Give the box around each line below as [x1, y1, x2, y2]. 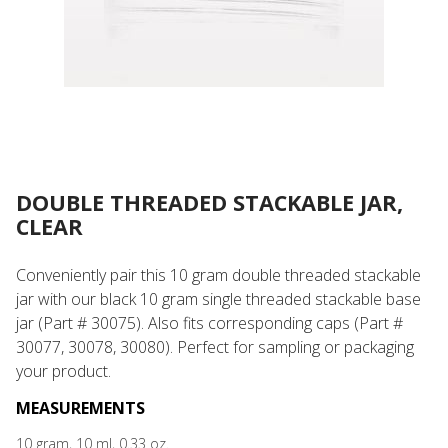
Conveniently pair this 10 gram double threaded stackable [16, 264, 421, 286]
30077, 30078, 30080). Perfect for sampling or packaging [16, 336, 414, 358]
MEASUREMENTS [16, 397, 145, 419]
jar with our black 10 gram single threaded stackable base [16, 288, 421, 310]
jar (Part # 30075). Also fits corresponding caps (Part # [16, 312, 403, 334]
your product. [16, 360, 111, 382]
